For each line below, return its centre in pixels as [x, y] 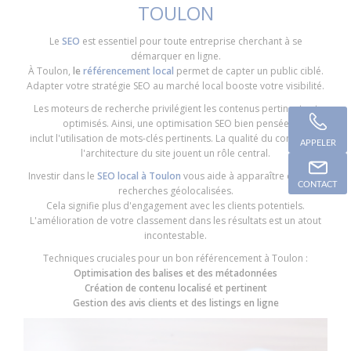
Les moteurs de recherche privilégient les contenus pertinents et [175, 108]
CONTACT [318, 184]
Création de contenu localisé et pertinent [175, 288]
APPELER [318, 143]
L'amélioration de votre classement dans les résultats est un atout [175, 220]
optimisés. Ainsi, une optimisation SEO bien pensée [175, 123]
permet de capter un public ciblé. [248, 71]
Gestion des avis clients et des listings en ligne [175, 302]
